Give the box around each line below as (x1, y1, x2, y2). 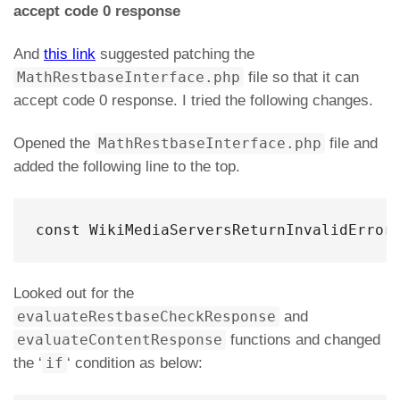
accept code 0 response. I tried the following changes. (13, 92, 373, 109)
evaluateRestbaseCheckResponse (17, 308, 276, 325)
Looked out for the (13, 285, 134, 302)
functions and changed (226, 331, 380, 348)
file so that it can (244, 69, 359, 86)
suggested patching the (96, 46, 254, 62)
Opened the (13, 135, 95, 152)
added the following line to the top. (13, 158, 240, 175)
